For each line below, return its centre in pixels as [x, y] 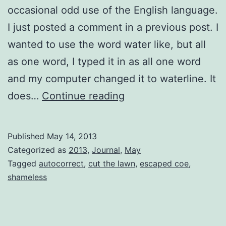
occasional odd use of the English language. [113, 10]
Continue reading [83, 96]
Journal [106, 150]
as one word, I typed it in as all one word [104, 61]
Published [27, 136]
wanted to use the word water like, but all [107, 44]
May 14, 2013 [72, 136]
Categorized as [38, 150]
